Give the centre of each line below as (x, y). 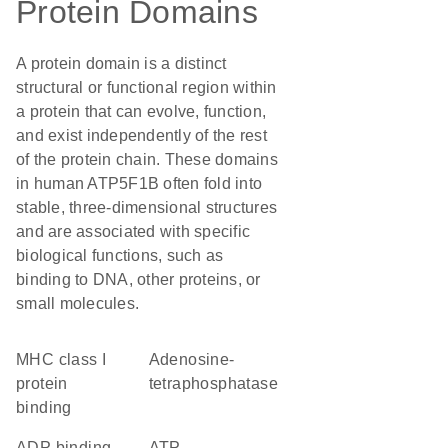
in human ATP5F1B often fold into (139, 183)
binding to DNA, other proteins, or (138, 279)
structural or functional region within (146, 87)
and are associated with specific (133, 231)
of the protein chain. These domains (147, 159)
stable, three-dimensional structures (146, 207)
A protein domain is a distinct (121, 63)
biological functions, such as (120, 255)
